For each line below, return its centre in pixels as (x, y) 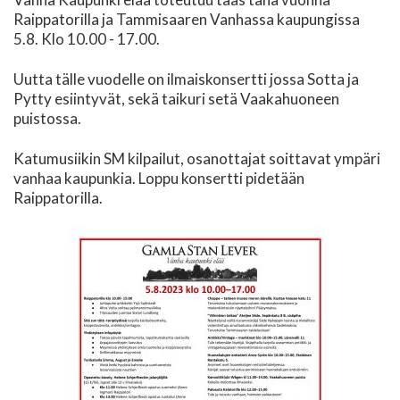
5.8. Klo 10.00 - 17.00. (87, 39)
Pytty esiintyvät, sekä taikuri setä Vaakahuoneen (176, 99)
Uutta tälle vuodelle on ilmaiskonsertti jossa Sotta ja (186, 79)
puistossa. (47, 119)
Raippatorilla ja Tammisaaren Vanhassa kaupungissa (187, 20)
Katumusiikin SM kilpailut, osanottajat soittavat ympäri (197, 158)
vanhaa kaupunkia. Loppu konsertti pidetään (159, 178)
